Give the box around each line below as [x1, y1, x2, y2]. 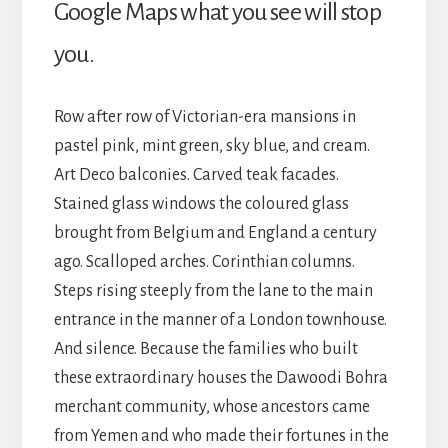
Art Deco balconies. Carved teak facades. [53, 165, 339, 184]
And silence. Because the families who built [53, 339, 358, 358]
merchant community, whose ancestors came [53, 397, 370, 416]
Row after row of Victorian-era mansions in [53, 107, 356, 126]
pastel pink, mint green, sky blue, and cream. [53, 136, 370, 155]
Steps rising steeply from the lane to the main [53, 281, 373, 300]
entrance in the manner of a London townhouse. [53, 310, 387, 329]
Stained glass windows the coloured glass [53, 194, 349, 213]
